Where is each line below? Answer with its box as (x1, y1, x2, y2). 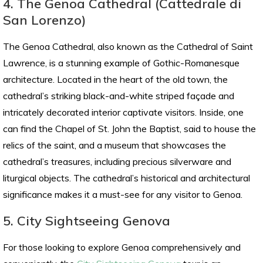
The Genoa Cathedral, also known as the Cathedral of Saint (3, 41, 253, 53)
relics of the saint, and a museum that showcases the (3, 139, 226, 151)
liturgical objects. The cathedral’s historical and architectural (3, 172, 250, 184)
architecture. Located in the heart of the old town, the (3, 73, 228, 86)
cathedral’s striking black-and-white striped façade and (3, 90, 234, 102)
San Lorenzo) (3, 12, 86, 29)
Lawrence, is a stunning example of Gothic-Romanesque (3, 57, 240, 69)
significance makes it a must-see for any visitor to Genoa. (3, 188, 242, 201)
